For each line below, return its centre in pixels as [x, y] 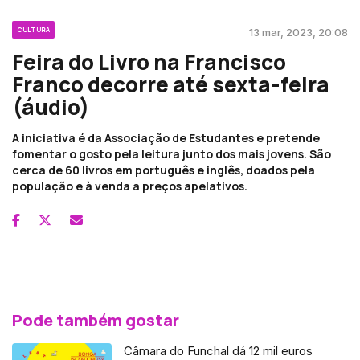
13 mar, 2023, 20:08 [299, 32]
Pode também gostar [96, 320]
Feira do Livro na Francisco [149, 61]
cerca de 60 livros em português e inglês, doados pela [164, 170]
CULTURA [33, 29]
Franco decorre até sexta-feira [171, 84]
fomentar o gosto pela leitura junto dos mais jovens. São [172, 153]
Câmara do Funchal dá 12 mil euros [219, 350]
